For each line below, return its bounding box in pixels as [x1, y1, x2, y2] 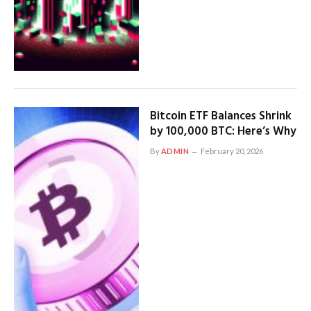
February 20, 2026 [201, 146, 264, 155]
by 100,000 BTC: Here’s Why [149, 121, 296, 141]
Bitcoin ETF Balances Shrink [149, 106, 292, 126]
